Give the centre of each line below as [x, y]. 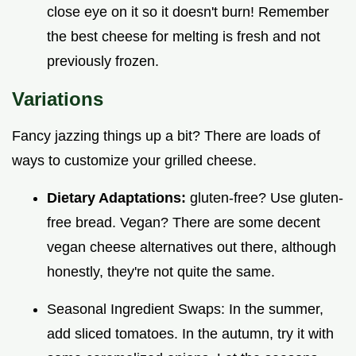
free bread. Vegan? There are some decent [184, 222]
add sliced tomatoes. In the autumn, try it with [190, 333]
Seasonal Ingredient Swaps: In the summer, [185, 309]
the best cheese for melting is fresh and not [184, 36]
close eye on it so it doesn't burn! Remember [188, 12]
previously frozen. [103, 61]
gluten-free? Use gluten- [267, 197]
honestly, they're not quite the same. [161, 271]
